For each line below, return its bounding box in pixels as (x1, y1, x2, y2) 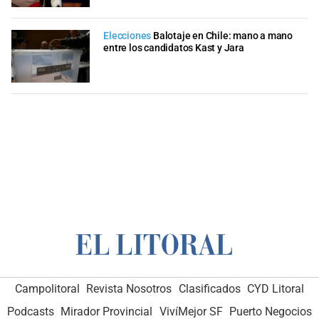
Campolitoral (14, 282, 80, 296)
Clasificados (178, 282, 241, 296)
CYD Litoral (247, 282, 305, 296)
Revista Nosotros (86, 282, 172, 296)
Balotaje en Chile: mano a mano (153, 30, 293, 43)
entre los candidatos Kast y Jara (103, 42, 244, 55)
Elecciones (103, 30, 152, 43)
